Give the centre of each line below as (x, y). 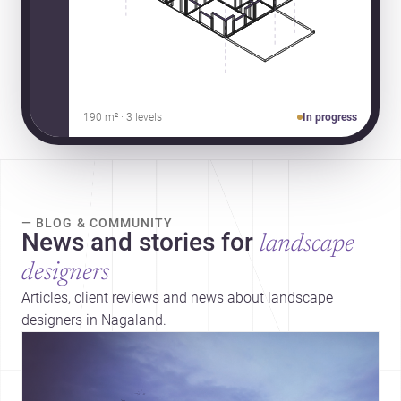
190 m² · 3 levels (122, 117)
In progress (330, 117)
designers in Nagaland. (94, 320)
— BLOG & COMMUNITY (98, 222)
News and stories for (137, 242)
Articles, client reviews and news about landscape (177, 297)
